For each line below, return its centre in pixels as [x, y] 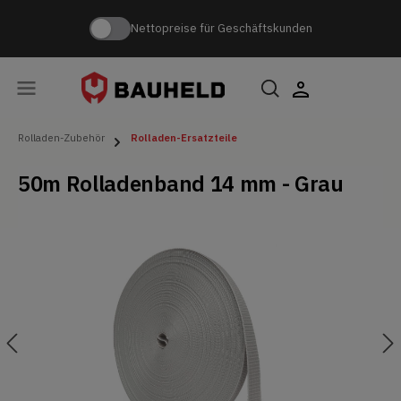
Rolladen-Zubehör [61, 137]
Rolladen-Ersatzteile [183, 137]
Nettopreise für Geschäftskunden [221, 28]
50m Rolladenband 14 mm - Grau [181, 183]
